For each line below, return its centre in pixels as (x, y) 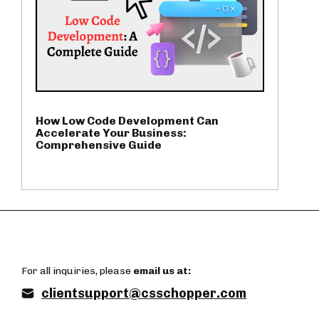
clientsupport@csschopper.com (144, 294)
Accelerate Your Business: (111, 133)
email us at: (162, 271)
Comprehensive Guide (99, 145)
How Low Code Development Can (127, 121)
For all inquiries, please (77, 271)
